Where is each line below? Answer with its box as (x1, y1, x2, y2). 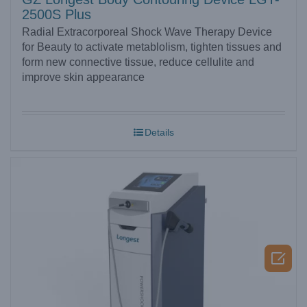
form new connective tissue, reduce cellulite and (22, 56, 254, 68)
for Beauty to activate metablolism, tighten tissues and (22, 40, 282, 53)
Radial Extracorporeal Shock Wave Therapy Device (22, 25, 272, 38)
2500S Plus (22, 6, 91, 22)
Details (144, 126, 174, 138)
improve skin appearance (22, 71, 145, 83)
